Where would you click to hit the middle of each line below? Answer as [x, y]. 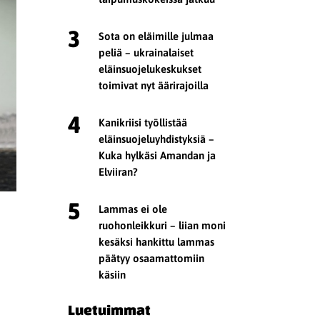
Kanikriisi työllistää [143, 122]
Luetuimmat [110, 310]
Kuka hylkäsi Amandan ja [157, 155]
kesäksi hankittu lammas [157, 241]
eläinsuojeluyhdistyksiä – [157, 139]
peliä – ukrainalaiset [146, 53]
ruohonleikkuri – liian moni [162, 225]
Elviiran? [119, 171]
